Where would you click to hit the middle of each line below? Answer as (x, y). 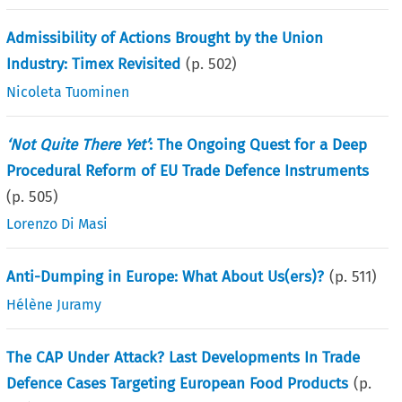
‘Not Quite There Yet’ (78, 144)
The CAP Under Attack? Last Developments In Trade (184, 357)
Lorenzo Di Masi (57, 223)
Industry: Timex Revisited (94, 64)
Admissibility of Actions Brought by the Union (165, 38)
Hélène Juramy (54, 304)
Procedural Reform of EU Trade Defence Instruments (188, 170)
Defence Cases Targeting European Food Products (178, 383)
